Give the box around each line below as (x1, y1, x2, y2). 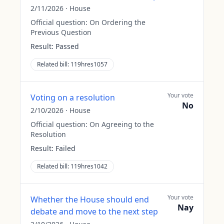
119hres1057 (70, 60, 107, 68)
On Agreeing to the (89, 119, 154, 129)
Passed (55, 41, 79, 51)
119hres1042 (70, 162, 107, 170)
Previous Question (30, 27, 91, 37)
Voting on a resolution (30, 92, 115, 103)
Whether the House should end (30, 194, 149, 205)
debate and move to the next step (30, 206, 158, 217)
